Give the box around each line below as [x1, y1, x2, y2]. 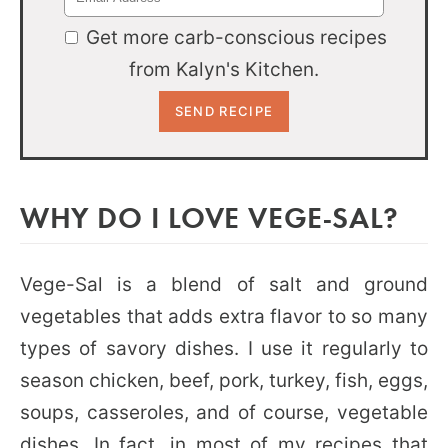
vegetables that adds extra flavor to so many [20, 304, 428, 328]
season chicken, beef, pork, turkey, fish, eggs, [20, 368, 428, 392]
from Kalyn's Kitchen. [129, 57, 319, 81]
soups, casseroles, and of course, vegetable [20, 400, 428, 424]
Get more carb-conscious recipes [86, 25, 387, 49]
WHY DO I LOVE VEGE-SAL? [20, 196, 399, 236]
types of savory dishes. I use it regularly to [20, 336, 428, 360]
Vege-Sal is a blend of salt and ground [20, 272, 428, 296]
